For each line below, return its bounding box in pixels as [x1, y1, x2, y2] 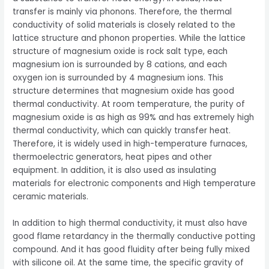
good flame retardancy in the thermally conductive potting [13, 230, 256, 242]
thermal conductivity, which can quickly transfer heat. [13, 124, 231, 136]
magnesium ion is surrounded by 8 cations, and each [13, 58, 228, 70]
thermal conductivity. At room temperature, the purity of [13, 98, 246, 110]
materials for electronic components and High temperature [13, 177, 256, 189]
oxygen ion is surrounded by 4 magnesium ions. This [13, 71, 224, 83]
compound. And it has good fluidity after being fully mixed [13, 243, 250, 255]
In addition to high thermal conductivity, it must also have [13, 217, 248, 229]
